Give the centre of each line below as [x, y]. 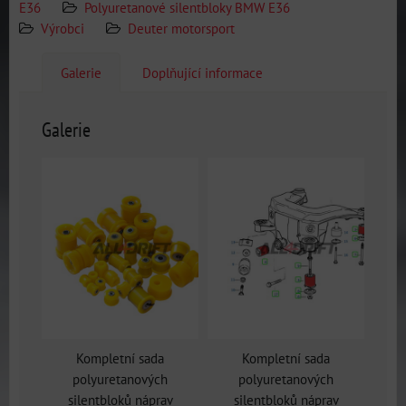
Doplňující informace [203, 72]
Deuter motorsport [181, 28]
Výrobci [63, 28]
